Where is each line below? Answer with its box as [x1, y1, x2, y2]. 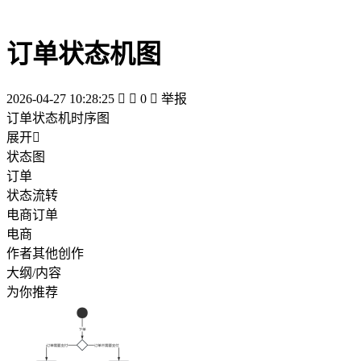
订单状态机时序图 [6, 110, 110, 125]
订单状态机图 [6, 39, 161, 69]
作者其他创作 [6, 246, 84, 260]
